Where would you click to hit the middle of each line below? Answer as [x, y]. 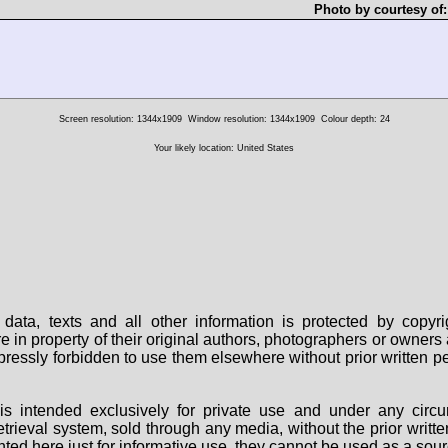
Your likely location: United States [224, 148]
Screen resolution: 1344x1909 [120, 119]
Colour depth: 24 [355, 119]
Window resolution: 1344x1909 [251, 119]
